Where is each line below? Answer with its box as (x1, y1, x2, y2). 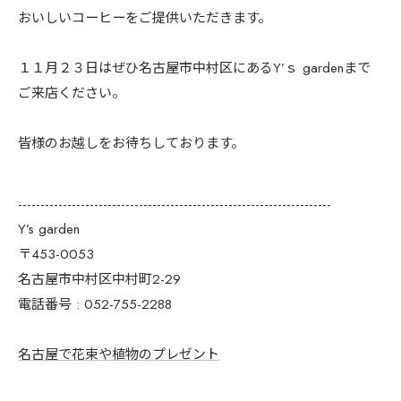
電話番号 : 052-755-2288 (18, 294, 172, 314)
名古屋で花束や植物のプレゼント (18, 344, 219, 364)
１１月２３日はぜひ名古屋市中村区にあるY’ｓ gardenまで (18, 57, 371, 78)
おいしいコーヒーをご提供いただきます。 (18, 7, 271, 28)
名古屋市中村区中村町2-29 (18, 269, 181, 289)
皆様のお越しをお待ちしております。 (18, 132, 244, 153)
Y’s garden (18, 218, 80, 239)
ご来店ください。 (18, 82, 125, 103)
